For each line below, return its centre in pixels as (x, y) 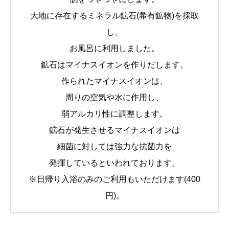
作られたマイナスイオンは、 (114, 81)
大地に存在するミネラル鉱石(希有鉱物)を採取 (114, 16)
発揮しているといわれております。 (114, 163)
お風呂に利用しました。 (114, 49)
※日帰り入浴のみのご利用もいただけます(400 (114, 179)
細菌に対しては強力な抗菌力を (114, 147)
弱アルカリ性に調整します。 (114, 114)
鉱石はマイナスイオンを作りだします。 (114, 65)
